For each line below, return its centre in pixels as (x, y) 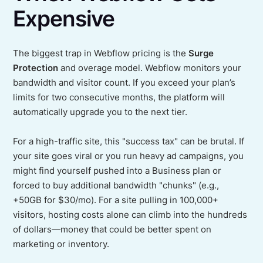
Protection (36, 68)
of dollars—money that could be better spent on (112, 230)
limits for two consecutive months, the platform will (119, 97)
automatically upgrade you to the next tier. (100, 112)
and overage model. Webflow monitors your (150, 68)
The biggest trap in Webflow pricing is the (101, 53)
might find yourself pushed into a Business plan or (117, 171)
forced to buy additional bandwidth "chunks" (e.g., (116, 186)
